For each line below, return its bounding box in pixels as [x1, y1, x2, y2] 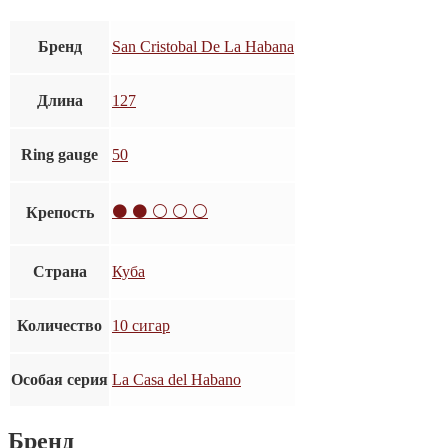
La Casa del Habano [112, 370, 241, 388]
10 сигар [112, 316, 170, 334]
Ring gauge [21, 145, 98, 163]
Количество [17, 316, 102, 334]
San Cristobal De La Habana [112, 37, 294, 55]
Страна [32, 262, 87, 280]
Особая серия [11, 370, 108, 388]
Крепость [25, 203, 94, 221]
